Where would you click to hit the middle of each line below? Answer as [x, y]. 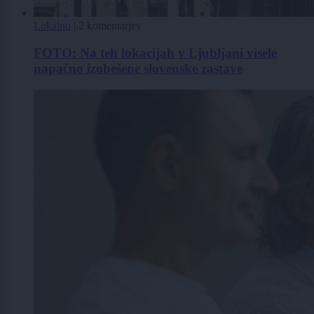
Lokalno [52, 26]
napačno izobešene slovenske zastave [138, 68]
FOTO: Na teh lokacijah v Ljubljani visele [155, 53]
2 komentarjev [110, 26]
